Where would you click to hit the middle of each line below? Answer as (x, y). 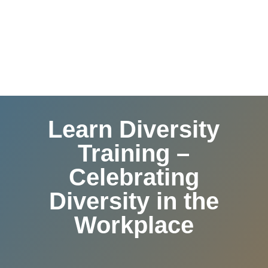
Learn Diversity (134, 129)
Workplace (134, 225)
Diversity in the (134, 201)
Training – (134, 153)
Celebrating (134, 177)
